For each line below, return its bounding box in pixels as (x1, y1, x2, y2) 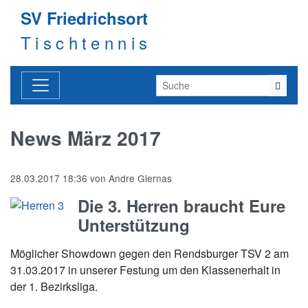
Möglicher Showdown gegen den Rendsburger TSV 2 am (10, 245, 289, 261)
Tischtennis (21, 30, 152, 54)
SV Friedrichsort (21, 6, 148, 30)
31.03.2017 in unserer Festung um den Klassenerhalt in (10, 262, 280, 278)
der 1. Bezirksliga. (10, 278, 98, 294)
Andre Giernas (109, 171, 172, 185)
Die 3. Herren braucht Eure (78, 194, 285, 217)
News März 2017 (10, 124, 161, 152)
